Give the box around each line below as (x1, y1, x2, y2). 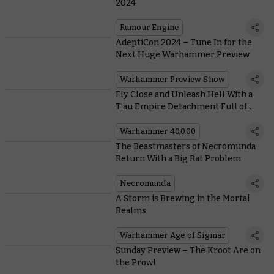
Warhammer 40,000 (119, 127, 196, 136)
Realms (115, 206, 146, 217)
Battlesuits (115, 114, 161, 125)
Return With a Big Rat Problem (115, 154, 241, 165)
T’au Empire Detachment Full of (115, 102, 247, 113)
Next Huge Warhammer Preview (115, 50, 250, 61)
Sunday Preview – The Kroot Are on (115, 245, 261, 256)
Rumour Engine (119, 23, 179, 32)
